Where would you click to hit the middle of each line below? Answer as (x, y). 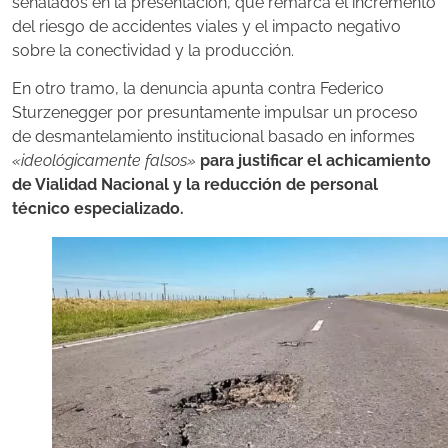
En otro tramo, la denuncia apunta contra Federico (198, 88)
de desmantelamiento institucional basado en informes (213, 136)
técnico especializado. (98, 208)
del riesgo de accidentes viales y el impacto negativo (206, 26)
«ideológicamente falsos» (104, 160)
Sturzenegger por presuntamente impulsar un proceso (215, 112)
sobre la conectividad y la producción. (153, 50)
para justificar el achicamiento (315, 160)
